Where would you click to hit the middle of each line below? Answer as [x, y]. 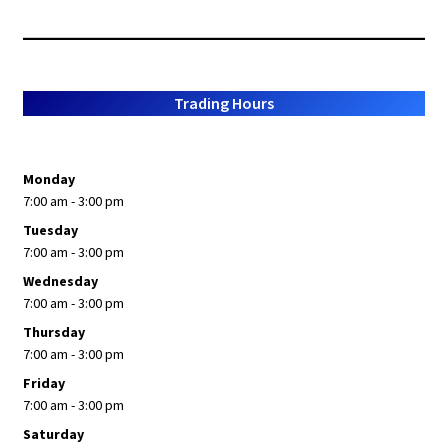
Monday [48, 179]
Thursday [53, 332]
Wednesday [60, 281]
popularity [174, 26]
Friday [43, 383]
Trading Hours [224, 103]
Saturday [53, 434]
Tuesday [50, 230]
